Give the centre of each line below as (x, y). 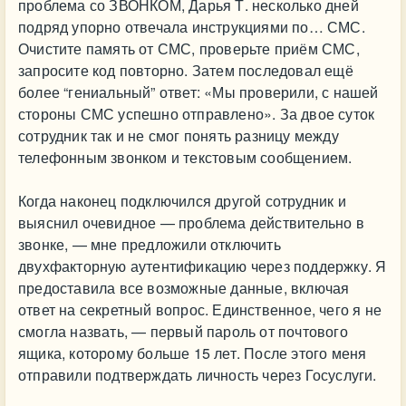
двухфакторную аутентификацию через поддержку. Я (203, 266)
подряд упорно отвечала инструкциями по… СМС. (192, 27)
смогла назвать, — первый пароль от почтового (183, 331)
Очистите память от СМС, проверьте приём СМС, (189, 48)
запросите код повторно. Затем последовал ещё (186, 70)
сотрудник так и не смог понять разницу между (179, 135)
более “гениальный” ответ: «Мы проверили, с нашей (198, 92)
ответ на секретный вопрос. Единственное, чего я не (200, 309)
